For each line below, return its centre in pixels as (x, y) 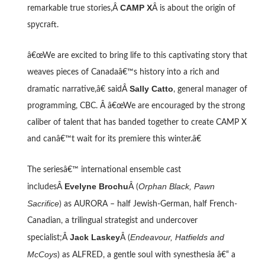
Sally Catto (151, 88)
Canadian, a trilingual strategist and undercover (112, 220)
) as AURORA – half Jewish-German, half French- (148, 204)
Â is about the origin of (193, 8)
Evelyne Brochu (96, 186)
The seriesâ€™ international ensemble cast (104, 169)
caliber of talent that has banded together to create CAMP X (137, 122)
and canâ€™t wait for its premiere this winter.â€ (114, 139)
